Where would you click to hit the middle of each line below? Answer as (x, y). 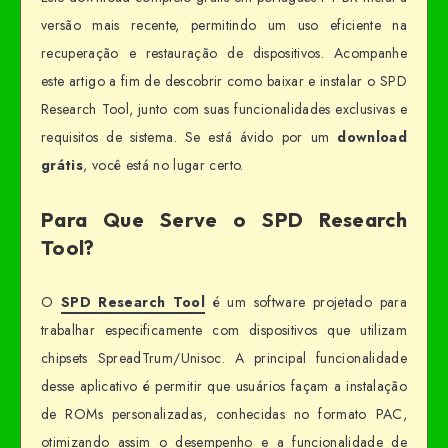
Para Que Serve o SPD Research (224, 219)
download (372, 136)
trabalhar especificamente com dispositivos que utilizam (224, 329)
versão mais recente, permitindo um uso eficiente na (224, 24)
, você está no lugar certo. (163, 164)
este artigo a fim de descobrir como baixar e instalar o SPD (224, 80)
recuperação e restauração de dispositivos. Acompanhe (224, 52)
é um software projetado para (306, 301)
